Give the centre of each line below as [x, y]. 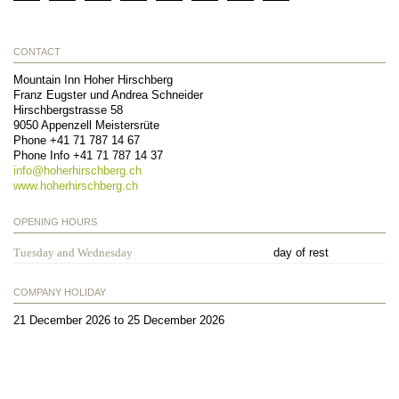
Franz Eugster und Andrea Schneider [108, 94]
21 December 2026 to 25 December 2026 [119, 320]
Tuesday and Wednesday [73, 252]
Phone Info [43, 155]
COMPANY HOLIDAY [60, 292]
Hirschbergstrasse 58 [68, 110]
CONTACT [37, 51]
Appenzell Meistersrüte [100, 125]
